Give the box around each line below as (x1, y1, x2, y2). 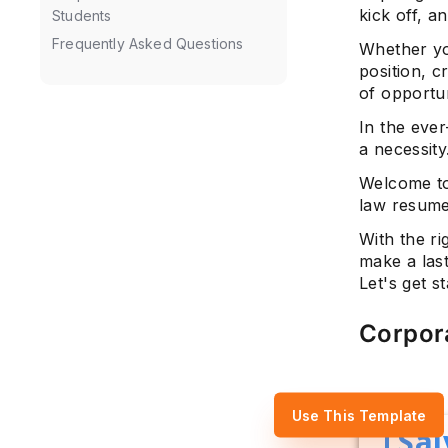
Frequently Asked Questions (52, 35, 244, 52)
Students (52, 7, 112, 24)
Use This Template (291, 406, 427, 424)
